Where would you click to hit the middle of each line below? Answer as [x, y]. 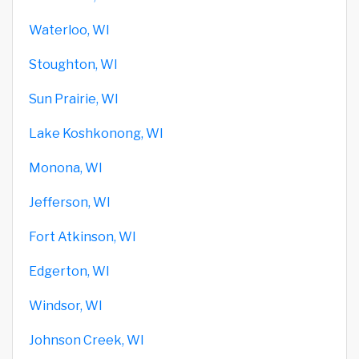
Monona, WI [66, 167]
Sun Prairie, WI [74, 99]
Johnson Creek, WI [87, 340]
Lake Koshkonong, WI [96, 133]
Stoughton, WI [73, 64]
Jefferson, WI [70, 202]
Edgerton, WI [69, 271]
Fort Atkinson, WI [83, 236]
